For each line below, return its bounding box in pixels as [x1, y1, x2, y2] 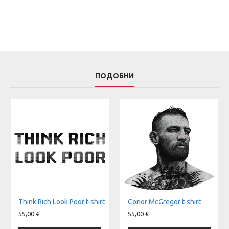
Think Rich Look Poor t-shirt [18, 198, 105, 206]
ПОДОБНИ [95, 72, 134, 80]
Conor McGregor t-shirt [128, 198, 201, 206]
